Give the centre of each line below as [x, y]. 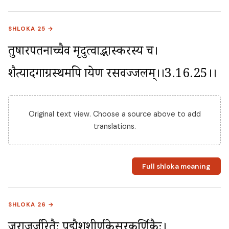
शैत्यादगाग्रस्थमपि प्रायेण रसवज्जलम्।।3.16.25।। [112, 76]
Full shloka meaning [176, 166]
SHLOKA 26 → [31, 205]
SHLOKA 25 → [31, 29]
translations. [114, 127]
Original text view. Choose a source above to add [114, 114]
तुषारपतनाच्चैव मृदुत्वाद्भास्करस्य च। [83, 53]
